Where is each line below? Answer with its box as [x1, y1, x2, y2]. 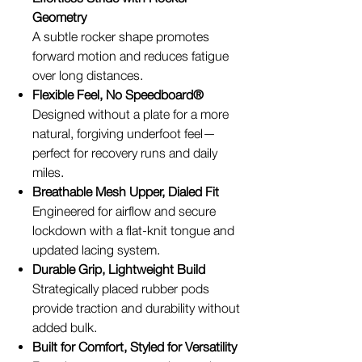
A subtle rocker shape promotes [32, 29, 209, 44]
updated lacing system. [32, 242, 160, 257]
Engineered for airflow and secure [32, 204, 216, 218]
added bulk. [32, 320, 97, 335]
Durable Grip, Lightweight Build [32, 262, 205, 276]
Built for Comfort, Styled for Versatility [32, 339, 237, 354]
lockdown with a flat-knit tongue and [32, 223, 234, 238]
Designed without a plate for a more [32, 107, 229, 121]
